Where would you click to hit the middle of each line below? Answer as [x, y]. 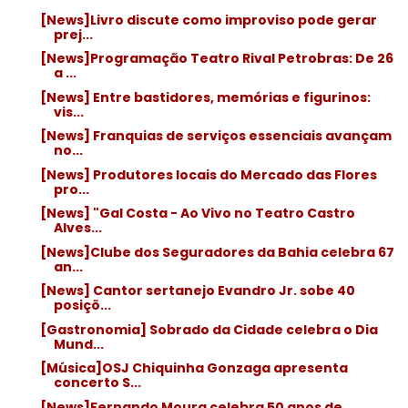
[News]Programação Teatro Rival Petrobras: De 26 [216, 58]
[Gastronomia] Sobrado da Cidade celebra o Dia [209, 329]
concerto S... [97, 382]
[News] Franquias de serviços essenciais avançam [215, 136]
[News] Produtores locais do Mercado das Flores [208, 174]
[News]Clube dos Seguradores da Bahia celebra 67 [217, 252]
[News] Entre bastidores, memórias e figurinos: [205, 97]
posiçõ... [82, 305]
